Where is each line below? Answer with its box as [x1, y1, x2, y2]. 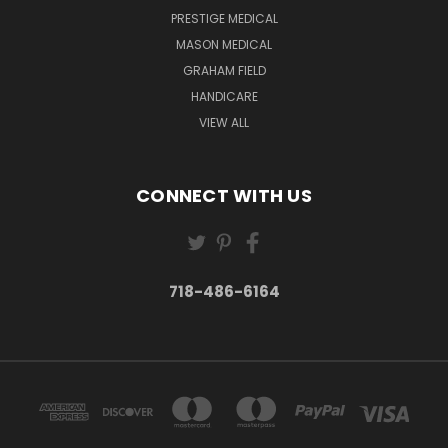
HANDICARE [190, 88, 258, 106]
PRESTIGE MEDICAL [170, 10, 278, 28]
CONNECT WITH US [136, 183, 312, 209]
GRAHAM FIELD [182, 62, 266, 80]
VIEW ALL [199, 114, 249, 132]
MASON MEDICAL [176, 36, 272, 54]
